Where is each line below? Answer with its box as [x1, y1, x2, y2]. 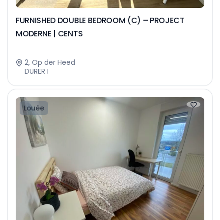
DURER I [25, 66, 49, 76]
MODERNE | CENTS [16, 28, 83, 39]
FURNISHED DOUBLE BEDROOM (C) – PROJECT [16, 15, 185, 26]
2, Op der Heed [25, 57, 75, 67]
